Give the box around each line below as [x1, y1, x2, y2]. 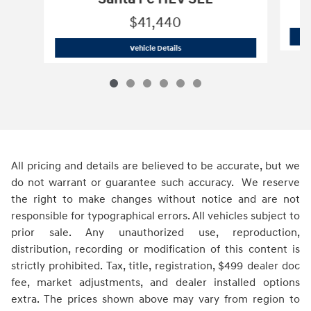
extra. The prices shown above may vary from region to [11, 292, 300, 306]
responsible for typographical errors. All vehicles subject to [11, 208, 300, 223]
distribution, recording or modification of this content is [11, 242, 300, 256]
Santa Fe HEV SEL [227, 42, 287, 52]
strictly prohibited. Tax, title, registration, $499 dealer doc [11, 258, 300, 273]
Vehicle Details [129, 43, 181, 53]
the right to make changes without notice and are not [11, 192, 300, 206]
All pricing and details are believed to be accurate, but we [11, 158, 300, 173]
